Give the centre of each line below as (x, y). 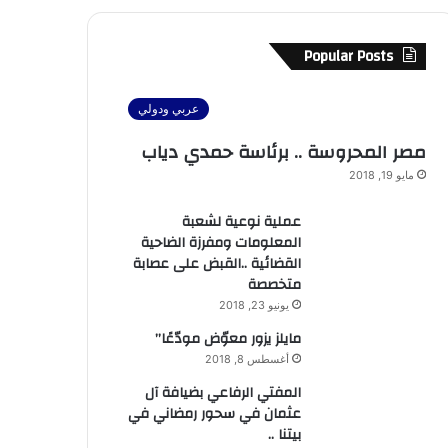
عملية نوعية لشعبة (241, 222)
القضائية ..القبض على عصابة (216, 264)
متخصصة (274, 285)
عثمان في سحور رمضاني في (214, 414)
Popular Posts (348, 56)
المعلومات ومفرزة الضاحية (220, 243)
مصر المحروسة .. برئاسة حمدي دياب (283, 152)
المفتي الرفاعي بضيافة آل (222, 393)
